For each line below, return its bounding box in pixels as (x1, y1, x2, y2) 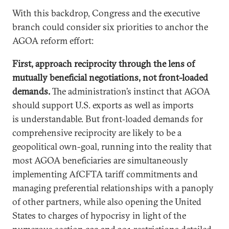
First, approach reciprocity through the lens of (12, 58, 195, 70)
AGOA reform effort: (12, 35, 96, 47)
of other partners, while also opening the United (12, 196, 201, 208)
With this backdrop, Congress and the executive (12, 7, 200, 19)
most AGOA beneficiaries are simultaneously (12, 154, 188, 166)
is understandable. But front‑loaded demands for (12, 113, 203, 125)
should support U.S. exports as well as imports (12, 99, 194, 111)
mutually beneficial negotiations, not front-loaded (12, 72, 208, 83)
